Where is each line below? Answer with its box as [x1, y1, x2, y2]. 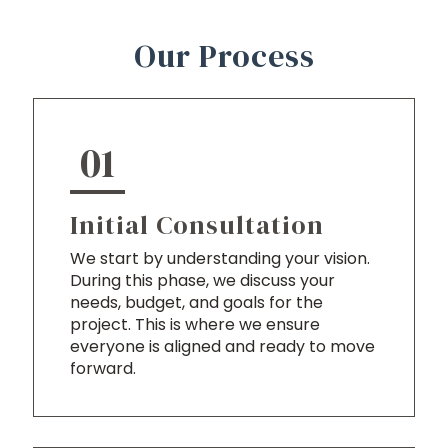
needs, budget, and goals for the [70, 291, 323, 315]
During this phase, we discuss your [70, 269, 335, 293]
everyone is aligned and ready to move [70, 335, 375, 359]
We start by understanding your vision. [70, 247, 370, 271]
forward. [70, 357, 136, 381]
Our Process [133, 34, 315, 79]
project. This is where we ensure [70, 313, 320, 337]
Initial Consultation [70, 207, 324, 244]
